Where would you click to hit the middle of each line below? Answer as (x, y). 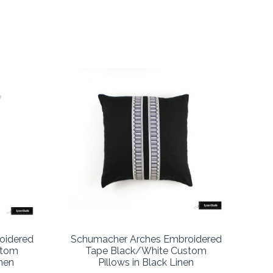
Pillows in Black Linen (146, 262)
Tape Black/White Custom (146, 250)
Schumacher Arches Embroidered (146, 239)
